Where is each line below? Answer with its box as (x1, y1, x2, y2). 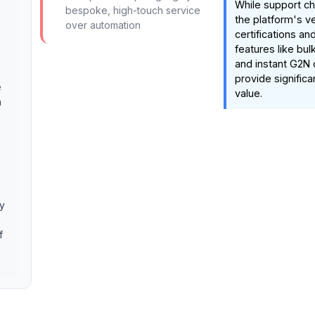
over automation (65, 19, 141, 31)
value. (234, 87, 262, 99)
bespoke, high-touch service (65, 4, 200, 16)
